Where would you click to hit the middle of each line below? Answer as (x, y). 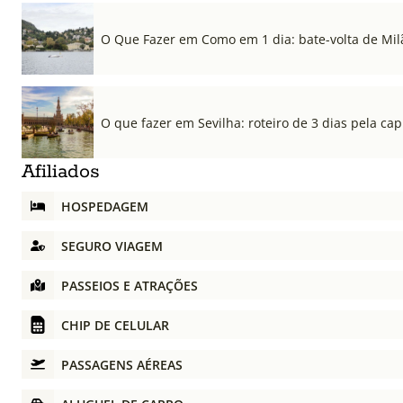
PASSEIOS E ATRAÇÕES (130, 285)
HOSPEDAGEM (105, 206)
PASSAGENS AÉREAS (122, 364)
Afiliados (61, 172)
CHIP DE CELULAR (115, 325)
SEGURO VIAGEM (112, 246)
